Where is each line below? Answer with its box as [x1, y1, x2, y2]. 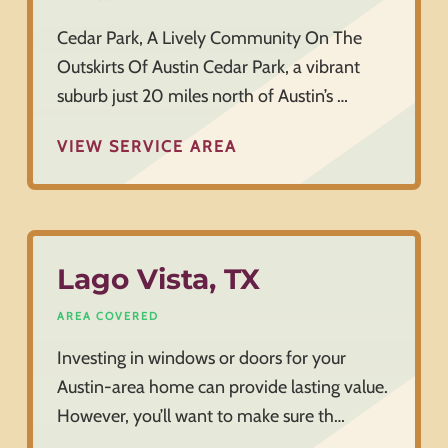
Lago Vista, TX [56, 262, 260, 297]
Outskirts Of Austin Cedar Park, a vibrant [56, 56, 360, 79]
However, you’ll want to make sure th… [56, 405, 345, 428]
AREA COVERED [56, 309, 159, 324]
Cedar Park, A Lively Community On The [56, 27, 362, 50]
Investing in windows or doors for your [56, 347, 346, 370]
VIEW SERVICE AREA [56, 136, 237, 156]
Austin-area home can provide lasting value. [56, 376, 388, 399]
